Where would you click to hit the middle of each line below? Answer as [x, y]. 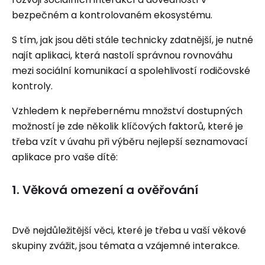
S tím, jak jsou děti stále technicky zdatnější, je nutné [132, 40]
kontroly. [32, 86]
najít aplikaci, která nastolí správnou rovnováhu [122, 55]
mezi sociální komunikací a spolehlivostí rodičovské [131, 71]
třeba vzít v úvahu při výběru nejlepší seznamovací [130, 142]
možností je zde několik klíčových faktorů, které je [127, 126]
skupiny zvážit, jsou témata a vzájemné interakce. [126, 246]
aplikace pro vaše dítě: [65, 157]
